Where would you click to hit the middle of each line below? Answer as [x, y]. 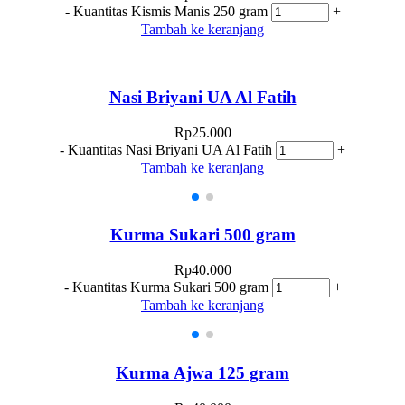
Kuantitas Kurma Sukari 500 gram [170, 287]
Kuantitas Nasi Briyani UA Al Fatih [170, 149]
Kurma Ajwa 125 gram [202, 372]
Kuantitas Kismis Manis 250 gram [170, 12]
